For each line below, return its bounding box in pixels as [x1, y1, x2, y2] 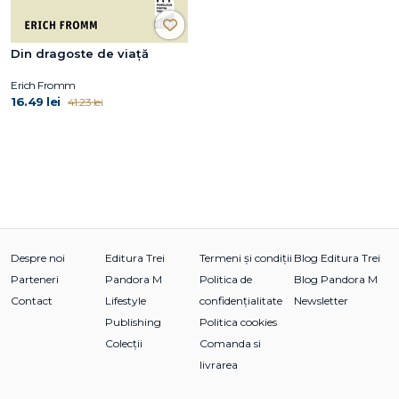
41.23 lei [67, 94, 102, 109]
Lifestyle [105, 293, 146, 307]
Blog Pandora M [294, 272, 378, 286]
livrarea [199, 357, 238, 371]
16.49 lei [11, 94, 61, 109]
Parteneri [11, 272, 59, 286]
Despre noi [11, 250, 65, 265]
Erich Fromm [11, 77, 76, 92]
